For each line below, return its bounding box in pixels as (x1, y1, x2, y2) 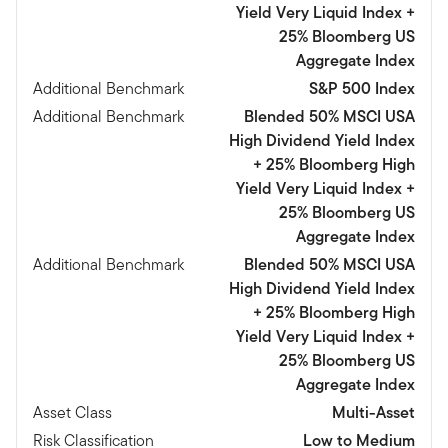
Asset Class (33, 400, 112, 424)
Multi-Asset (332, 400, 415, 424)
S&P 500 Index (309, 76, 415, 100)
